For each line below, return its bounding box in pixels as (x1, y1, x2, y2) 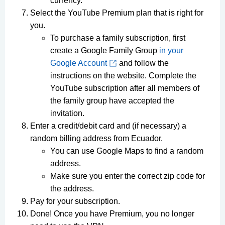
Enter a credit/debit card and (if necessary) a (30, 122, 186, 131)
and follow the (117, 59, 169, 68)
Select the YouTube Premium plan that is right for (30, 9, 203, 18)
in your (159, 46, 183, 55)
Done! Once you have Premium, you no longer (30, 209, 194, 218)
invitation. (50, 109, 84, 118)
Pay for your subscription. (30, 197, 120, 206)
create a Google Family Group (50, 46, 159, 55)
